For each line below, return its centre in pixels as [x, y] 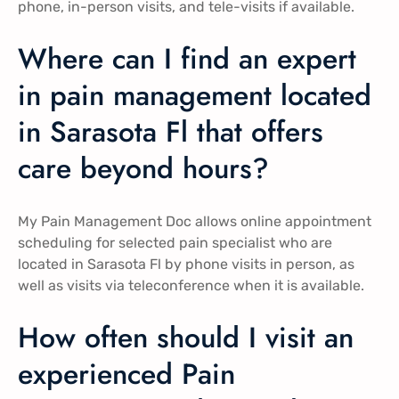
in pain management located [195, 96]
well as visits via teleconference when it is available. [191, 285]
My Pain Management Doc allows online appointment [195, 221]
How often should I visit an [186, 338]
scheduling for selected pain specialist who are [175, 242]
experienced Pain [126, 375]
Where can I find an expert [187, 59]
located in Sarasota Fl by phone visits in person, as [186, 264]
